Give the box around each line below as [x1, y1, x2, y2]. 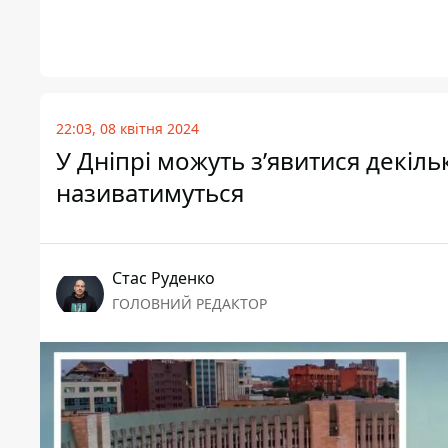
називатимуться [56, 176, 244, 210]
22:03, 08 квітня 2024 [56, 119, 199, 139]
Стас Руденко [112, 267, 215, 290]
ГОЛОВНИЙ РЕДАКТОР [112, 294, 267, 314]
